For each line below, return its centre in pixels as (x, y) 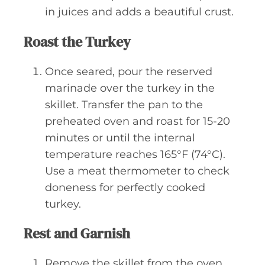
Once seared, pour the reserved (129, 71)
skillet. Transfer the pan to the (124, 104)
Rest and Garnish (77, 233)
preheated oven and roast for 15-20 (138, 121)
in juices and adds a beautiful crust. (139, 12)
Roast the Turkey (77, 41)
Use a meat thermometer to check (137, 171)
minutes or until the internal (120, 138)
